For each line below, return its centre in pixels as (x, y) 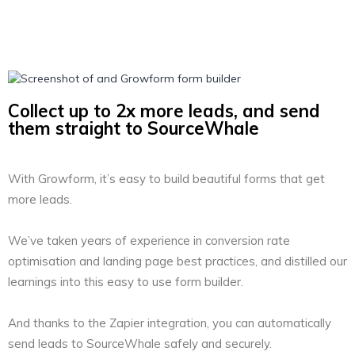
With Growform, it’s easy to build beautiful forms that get (166, 179)
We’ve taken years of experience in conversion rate (149, 241)
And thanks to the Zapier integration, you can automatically (170, 323)
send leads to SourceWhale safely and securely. (140, 344)
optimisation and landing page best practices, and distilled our (177, 261)
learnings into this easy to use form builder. (126, 282)
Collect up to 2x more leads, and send (164, 111)
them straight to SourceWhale (134, 129)
